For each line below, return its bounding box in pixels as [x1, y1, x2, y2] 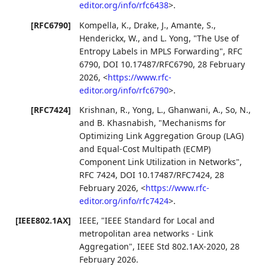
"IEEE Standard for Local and [101, 215, 215, 226]
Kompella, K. [79, 19, 130, 31]
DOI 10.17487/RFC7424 [120, 169, 211, 180]
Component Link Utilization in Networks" [79, 156, 240, 167]
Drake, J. [134, 19, 167, 31]
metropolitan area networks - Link [79, 228, 214, 239]
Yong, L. [132, 104, 164, 115]
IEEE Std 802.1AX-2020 [137, 241, 226, 252]
